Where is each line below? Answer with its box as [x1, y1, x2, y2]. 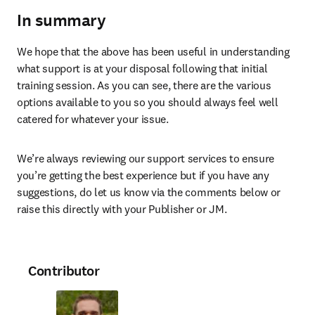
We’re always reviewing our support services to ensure [17, 151, 275, 165]
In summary [17, 9, 106, 32]
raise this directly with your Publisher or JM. [17, 202, 227, 216]
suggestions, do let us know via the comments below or [17, 185, 281, 199]
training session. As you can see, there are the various [17, 78, 271, 92]
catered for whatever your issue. [17, 112, 169, 126]
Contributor [28, 262, 100, 281]
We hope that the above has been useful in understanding [17, 44, 290, 58]
